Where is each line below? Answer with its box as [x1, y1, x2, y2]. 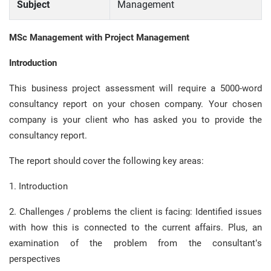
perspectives [9, 253, 60, 264]
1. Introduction [9, 181, 68, 192]
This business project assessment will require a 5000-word [9, 83, 262, 94]
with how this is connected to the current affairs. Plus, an [9, 222, 262, 233]
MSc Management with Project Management [9, 32, 189, 43]
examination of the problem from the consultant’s [9, 238, 262, 249]
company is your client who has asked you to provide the [9, 114, 262, 125]
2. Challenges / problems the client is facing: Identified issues [9, 206, 262, 217]
